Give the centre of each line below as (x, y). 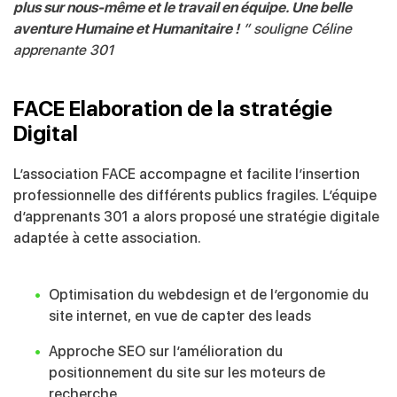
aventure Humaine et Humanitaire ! (126, 29)
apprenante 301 (63, 50)
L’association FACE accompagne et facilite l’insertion (187, 174)
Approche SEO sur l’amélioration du (166, 351)
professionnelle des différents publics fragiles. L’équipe (195, 195)
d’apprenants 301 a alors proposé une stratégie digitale (196, 217)
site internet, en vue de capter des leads (180, 316)
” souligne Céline (296, 29)
